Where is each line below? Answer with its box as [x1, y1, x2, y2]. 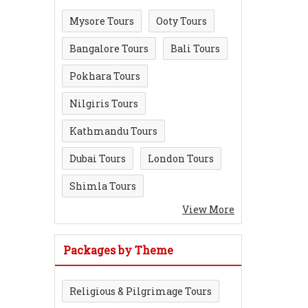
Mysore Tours [69, 14, 134, 27]
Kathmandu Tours [69, 124, 157, 137]
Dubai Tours [69, 152, 126, 165]
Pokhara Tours [69, 69, 140, 82]
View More [182, 203, 234, 216]
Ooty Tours [156, 14, 207, 27]
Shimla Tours [69, 179, 136, 192]
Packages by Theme [63, 243, 173, 257]
